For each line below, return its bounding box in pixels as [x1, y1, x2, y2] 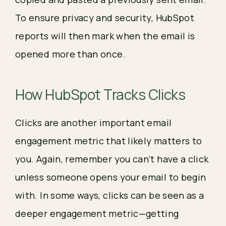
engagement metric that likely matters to [15, 135, 202, 147]
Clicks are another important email [15, 117, 172, 129]
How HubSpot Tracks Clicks [15, 85, 186, 104]
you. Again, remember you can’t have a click [15, 153, 209, 165]
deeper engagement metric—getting [15, 207, 179, 220]
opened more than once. [15, 48, 128, 61]
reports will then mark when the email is [15, 30, 195, 42]
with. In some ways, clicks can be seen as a [15, 189, 204, 202]
